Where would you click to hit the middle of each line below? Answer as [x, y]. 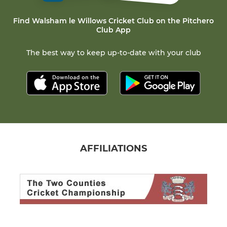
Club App [113, 30]
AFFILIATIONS [113, 148]
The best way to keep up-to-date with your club [113, 53]
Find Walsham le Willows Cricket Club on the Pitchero [113, 21]
